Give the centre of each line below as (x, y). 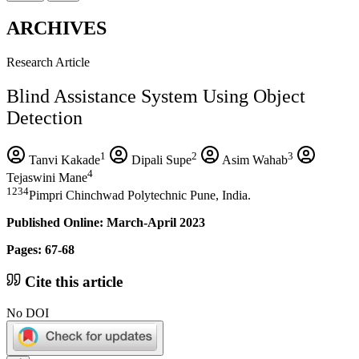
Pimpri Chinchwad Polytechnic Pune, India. (140, 196)
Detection (44, 117)
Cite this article (72, 282)
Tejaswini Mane (47, 177)
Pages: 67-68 (40, 250)
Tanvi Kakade (63, 159)
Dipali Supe (160, 159)
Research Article (48, 62)
